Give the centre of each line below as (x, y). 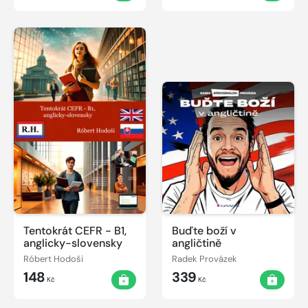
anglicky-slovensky (73, 243)
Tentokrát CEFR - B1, (75, 231)
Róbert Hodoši (53, 259)
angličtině (197, 243)
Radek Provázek (205, 259)
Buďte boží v (204, 231)
